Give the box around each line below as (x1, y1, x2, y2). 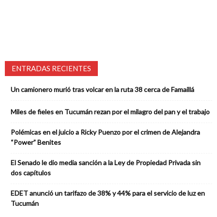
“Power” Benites (11, 138, 61, 146)
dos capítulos (11, 168, 51, 177)
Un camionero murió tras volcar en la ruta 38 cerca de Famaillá (11, 85, 194, 93)
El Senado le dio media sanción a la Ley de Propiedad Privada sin (11, 158, 201, 167)
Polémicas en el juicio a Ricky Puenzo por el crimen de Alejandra (11, 127, 200, 136)
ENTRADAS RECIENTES (12, 63, 91, 73)
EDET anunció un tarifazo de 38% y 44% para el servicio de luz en (11, 188, 205, 197)
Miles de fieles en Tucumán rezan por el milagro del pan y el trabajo (11, 107, 210, 116)
